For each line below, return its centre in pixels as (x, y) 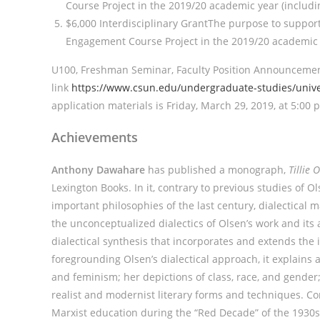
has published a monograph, (217, 170)
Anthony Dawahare (98, 170)
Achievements (95, 137)
